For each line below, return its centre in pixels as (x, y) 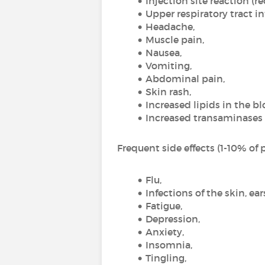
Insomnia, (169, 245)
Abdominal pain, (185, 79)
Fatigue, (164, 206)
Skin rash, (168, 92)
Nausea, (163, 53)
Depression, (172, 219)
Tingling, (166, 258)
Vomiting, (168, 66)
